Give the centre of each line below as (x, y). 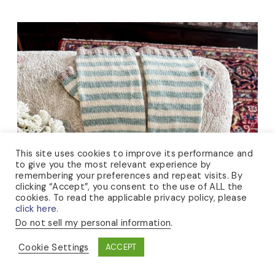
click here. (37, 209)
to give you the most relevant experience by (113, 165)
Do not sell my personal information (93, 223)
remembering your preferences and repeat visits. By (129, 176)
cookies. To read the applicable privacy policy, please (131, 198)
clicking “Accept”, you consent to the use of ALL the (129, 187)
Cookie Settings (54, 247)
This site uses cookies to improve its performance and (134, 153)
